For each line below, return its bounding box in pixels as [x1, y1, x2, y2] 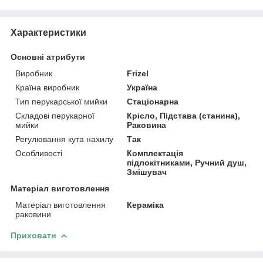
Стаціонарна [127, 96, 179, 106]
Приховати [11, 230, 56, 240]
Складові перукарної [15, 110, 95, 120]
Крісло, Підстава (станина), [127, 110, 241, 120]
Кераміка [127, 200, 164, 210]
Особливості [15, 148, 62, 158]
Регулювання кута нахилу [15, 134, 113, 144]
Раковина [127, 120, 167, 130]
